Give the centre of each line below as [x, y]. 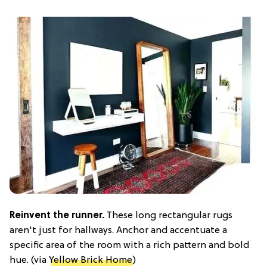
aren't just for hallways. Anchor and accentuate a [118, 230]
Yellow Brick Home [91, 260]
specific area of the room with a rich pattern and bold [129, 245]
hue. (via [29, 260]
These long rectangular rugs [168, 215]
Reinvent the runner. [57, 215]
